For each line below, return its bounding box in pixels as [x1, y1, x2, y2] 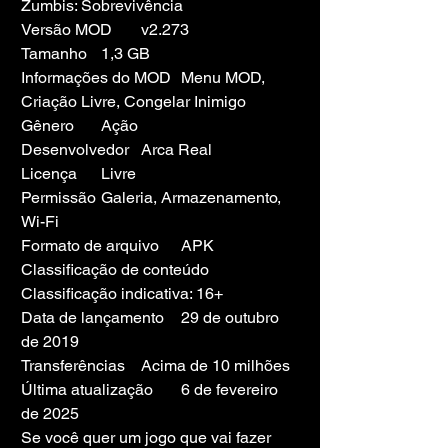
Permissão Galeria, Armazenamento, [21, 188, 96, 207]
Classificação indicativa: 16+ [21, 284, 223, 303]
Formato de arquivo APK [181, 236, 214, 255]
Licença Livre [101, 164, 136, 183]
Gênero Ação [101, 116, 138, 135]
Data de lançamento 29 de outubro [21, 308, 164, 327]
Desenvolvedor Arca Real [141, 140, 212, 159]
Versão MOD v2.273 [141, 20, 189, 39]
